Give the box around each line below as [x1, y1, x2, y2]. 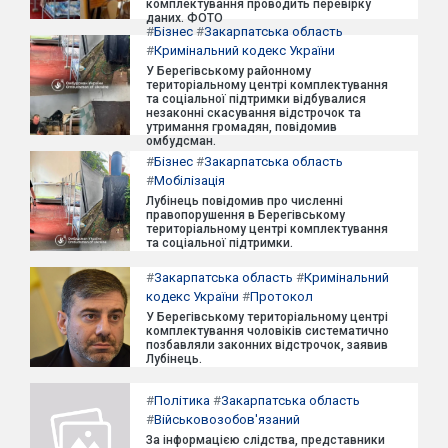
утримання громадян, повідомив [146, 120, 337, 134]
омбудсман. [146, 134, 216, 148]
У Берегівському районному [146, 64, 311, 78]
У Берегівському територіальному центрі [146, 310, 388, 324]
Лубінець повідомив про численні [146, 194, 343, 208]
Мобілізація [154, 173, 225, 188]
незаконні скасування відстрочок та [146, 106, 361, 120]
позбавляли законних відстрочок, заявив [146, 338, 388, 352]
